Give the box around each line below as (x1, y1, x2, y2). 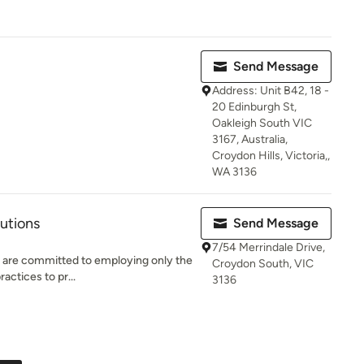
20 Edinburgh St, (212, 100, 297, 114)
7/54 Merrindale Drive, (212, 240, 325, 254)
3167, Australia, (212, 132, 288, 146)
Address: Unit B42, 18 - (212, 84, 329, 97)
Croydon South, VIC (212, 257, 314, 271)
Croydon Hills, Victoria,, (212, 149, 330, 162)
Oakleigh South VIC (212, 116, 312, 130)
